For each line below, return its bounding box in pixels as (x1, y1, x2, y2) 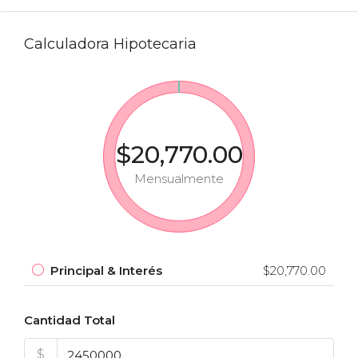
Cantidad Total (24, 312, 115, 328)
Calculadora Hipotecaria (24, 35, 197, 53)
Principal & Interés (50, 263, 162, 278)
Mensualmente (134, 171, 224, 186)
